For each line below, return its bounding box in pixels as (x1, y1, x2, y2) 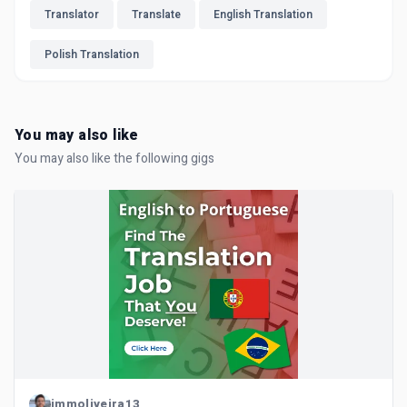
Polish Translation (45, 46, 139, 63)
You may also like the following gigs (15, 149, 214, 168)
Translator (45, 6, 99, 23)
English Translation (213, 6, 313, 23)
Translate (132, 6, 181, 23)
